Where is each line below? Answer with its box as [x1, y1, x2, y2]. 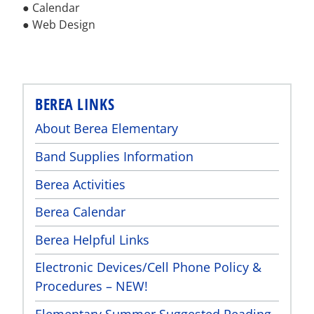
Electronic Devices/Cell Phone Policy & [35, 259, 261, 276]
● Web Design [22, 17, 95, 33]
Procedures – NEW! [35, 278, 148, 295]
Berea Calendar [35, 203, 125, 221]
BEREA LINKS [35, 93, 115, 115]
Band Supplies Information [35, 147, 193, 165]
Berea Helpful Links [35, 231, 149, 248]
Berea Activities [35, 175, 125, 193]
